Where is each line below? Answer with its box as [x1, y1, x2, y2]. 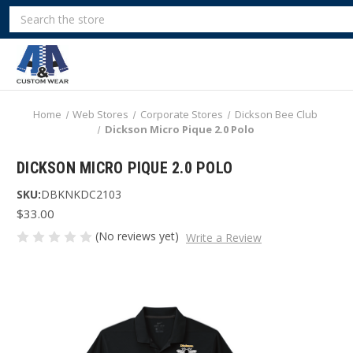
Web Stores [72, 107, 129, 121]
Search [8, 6, 43, 20]
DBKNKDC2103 [41, 187, 121, 202]
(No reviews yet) [95, 229, 179, 243]
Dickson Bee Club [234, 107, 318, 121]
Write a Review [185, 229, 262, 245]
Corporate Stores [140, 107, 224, 121]
